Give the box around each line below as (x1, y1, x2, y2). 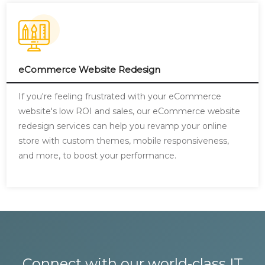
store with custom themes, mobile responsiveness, (18, 135, 230, 146)
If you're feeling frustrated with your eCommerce (18, 91, 222, 102)
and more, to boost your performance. (18, 150, 177, 161)
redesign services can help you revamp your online (18, 121, 228, 131)
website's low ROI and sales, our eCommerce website (18, 106, 241, 117)
